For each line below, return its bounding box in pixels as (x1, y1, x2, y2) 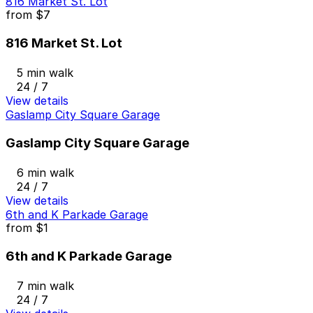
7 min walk (17, 278, 74, 293)
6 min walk (17, 166, 74, 180)
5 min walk (17, 65, 73, 80)
